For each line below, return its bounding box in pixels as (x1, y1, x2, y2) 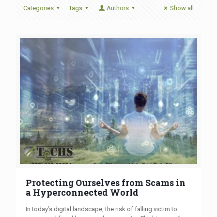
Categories (23, 4, 54, 12)
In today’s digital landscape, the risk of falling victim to (26, 205, 177, 213)
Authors (106, 4, 129, 12)
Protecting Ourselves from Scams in (26, 176, 186, 188)
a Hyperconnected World (26, 186, 139, 198)
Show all (170, 4, 194, 12)
